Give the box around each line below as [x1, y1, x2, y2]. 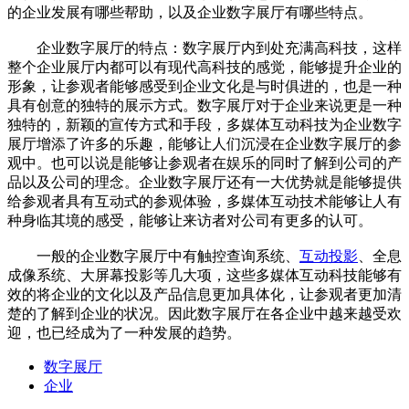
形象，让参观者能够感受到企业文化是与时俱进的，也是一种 [7, 79, 402, 94]
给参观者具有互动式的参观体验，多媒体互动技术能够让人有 [7, 194, 402, 209]
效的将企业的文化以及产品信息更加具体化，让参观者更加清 [7, 287, 402, 302]
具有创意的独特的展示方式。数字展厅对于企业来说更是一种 [7, 98, 402, 113]
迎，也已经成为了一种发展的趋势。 [7, 325, 241, 341]
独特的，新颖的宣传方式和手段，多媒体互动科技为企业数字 [7, 117, 402, 132]
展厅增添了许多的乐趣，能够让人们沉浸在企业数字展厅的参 [7, 136, 402, 152]
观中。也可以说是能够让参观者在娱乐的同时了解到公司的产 [7, 155, 402, 171]
